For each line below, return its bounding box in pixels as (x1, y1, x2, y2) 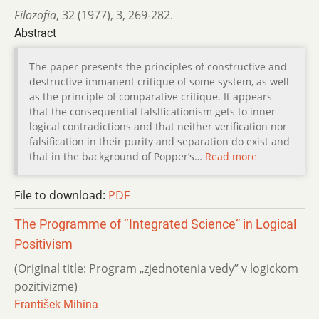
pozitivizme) (14, 278, 78, 294)
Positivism (14, 236, 73, 251)
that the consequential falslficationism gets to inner (29, 104, 276, 118)
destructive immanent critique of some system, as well (29, 74, 289, 88)
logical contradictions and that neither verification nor (29, 119, 287, 133)
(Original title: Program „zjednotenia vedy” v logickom (14, 260, 298, 276)
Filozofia (14, 6, 56, 23)
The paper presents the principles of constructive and (29, 59, 287, 73)
